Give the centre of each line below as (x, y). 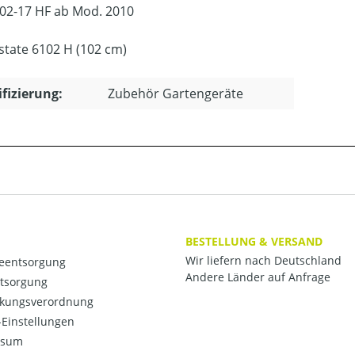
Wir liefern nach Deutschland (263, 261)
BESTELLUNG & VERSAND (254, 241)
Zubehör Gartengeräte (176, 93)
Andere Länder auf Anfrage (258, 277)
